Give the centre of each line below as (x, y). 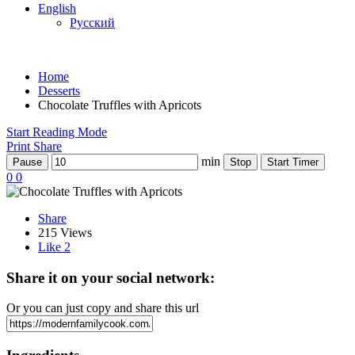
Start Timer (293, 162)
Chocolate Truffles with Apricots (120, 105)
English (57, 8)
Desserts (59, 91)
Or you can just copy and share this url (103, 308)
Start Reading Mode (57, 132)
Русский (92, 23)
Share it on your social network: (111, 277)
